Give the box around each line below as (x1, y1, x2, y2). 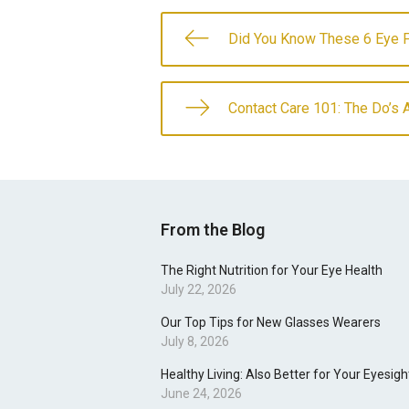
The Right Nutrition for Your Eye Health (161, 263, 383, 278)
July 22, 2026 (161, 282, 236, 297)
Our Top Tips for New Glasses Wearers (161, 315, 381, 330)
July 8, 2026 (161, 334, 229, 349)
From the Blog (161, 220, 265, 239)
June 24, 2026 (161, 386, 242, 401)
